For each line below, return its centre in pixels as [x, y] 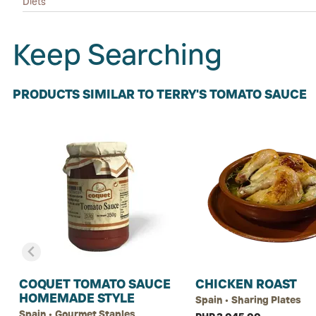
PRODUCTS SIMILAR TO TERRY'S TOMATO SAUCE [160, 94]
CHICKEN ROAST [246, 284]
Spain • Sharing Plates [248, 300]
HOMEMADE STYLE [77, 298]
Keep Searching [117, 54]
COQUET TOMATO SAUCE [95, 284]
